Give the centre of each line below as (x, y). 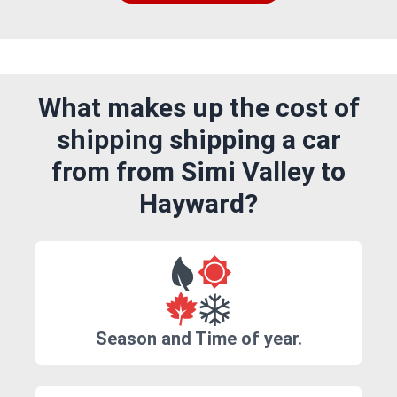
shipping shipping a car (198, 140)
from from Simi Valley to (198, 172)
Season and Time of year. (198, 339)
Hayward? (198, 204)
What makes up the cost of (198, 108)
